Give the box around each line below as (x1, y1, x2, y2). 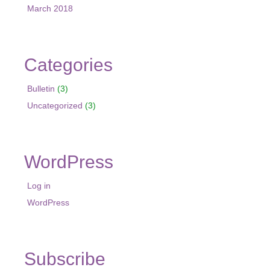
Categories (24, 54, 113, 75)
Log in (27, 180, 51, 190)
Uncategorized (27, 100, 83, 110)
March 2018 (27, 3, 73, 13)
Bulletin (27, 83, 55, 93)
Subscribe (24, 248, 105, 269)
